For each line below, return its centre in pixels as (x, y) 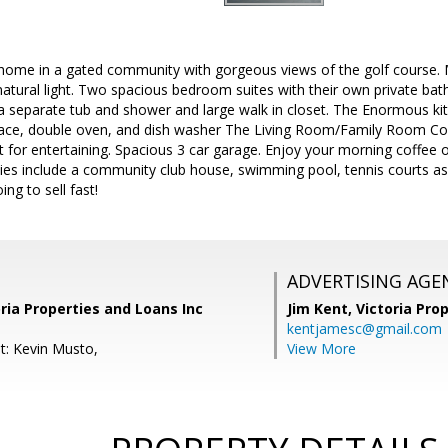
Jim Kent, (321, 308)
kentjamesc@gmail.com (364, 328)
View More (321, 348)
